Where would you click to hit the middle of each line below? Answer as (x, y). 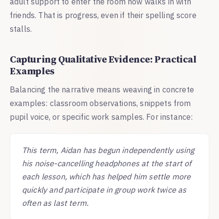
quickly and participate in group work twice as (104, 189)
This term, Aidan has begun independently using (108, 150)
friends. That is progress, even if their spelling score (103, 15)
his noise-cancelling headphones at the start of (107, 163)
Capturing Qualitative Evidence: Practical (103, 59)
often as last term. (55, 203)
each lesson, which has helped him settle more (107, 176)
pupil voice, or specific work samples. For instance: (101, 117)
